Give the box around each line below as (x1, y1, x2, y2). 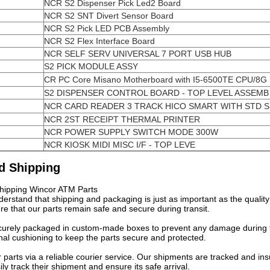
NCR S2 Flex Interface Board (44, 36, 155, 46)
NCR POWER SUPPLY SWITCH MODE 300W (44, 127, 218, 137)
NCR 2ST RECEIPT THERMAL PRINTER (44, 115, 200, 124)
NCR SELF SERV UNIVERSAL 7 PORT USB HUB (44, 49, 231, 58)
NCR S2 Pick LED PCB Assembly (44, 24, 169, 33)
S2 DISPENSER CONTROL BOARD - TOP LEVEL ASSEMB (44, 88, 269, 98)
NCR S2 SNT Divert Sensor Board (44, 11, 174, 20)
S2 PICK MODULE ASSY (44, 61, 138, 71)
